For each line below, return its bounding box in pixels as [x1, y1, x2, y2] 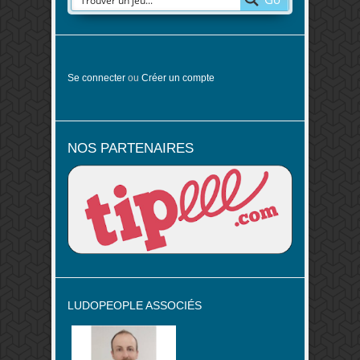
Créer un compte [141, 72, 215, 84]
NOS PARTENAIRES [67, 141, 194, 157]
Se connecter [67, 72, 125, 84]
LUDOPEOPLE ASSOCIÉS [67, 298, 202, 312]
